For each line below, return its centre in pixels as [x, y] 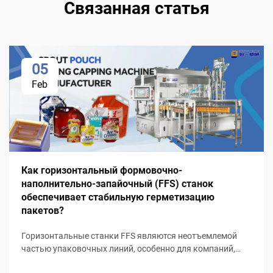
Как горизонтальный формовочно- [102, 171]
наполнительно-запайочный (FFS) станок [117, 184]
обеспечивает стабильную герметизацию [118, 197]
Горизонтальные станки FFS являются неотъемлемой [129, 236]
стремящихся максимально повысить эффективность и [134, 262]
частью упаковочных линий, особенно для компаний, [128, 249]
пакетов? [43, 211]
